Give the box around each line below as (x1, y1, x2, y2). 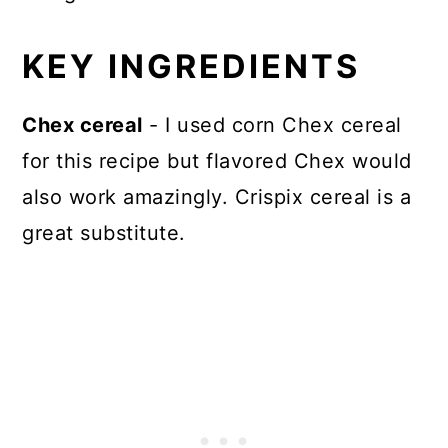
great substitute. (22, 220, 193, 245)
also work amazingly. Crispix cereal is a (22, 184, 412, 209)
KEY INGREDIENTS (22, 46, 361, 86)
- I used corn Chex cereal (142, 112, 402, 137)
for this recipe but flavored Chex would (22, 148, 412, 173)
